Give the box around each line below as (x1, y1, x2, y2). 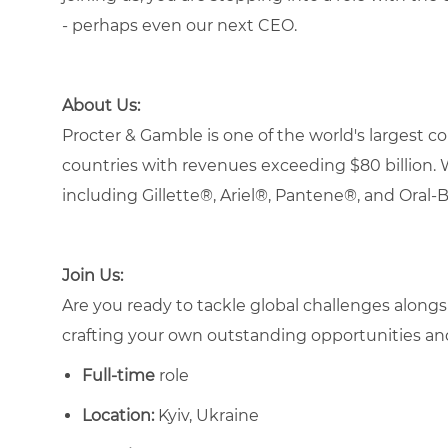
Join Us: (62, 265, 123, 285)
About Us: (62, 95, 140, 115)
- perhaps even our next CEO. (62, 15, 297, 35)
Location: (82, 405, 154, 425)
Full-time (82, 365, 159, 385)
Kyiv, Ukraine (154, 405, 259, 425)
